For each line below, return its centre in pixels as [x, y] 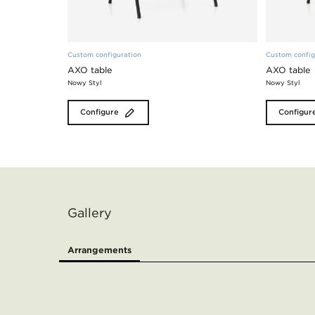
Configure [99, 112]
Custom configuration [104, 54]
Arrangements [99, 250]
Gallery [90, 213]
